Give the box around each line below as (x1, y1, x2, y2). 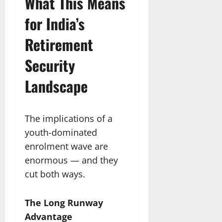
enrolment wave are (25, 140, 108, 152)
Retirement (25, 33, 93, 55)
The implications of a (25, 112, 112, 124)
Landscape (25, 74, 88, 97)
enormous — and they (25, 154, 118, 166)
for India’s (25, 12, 85, 35)
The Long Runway (25, 196, 103, 209)
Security (25, 54, 75, 76)
